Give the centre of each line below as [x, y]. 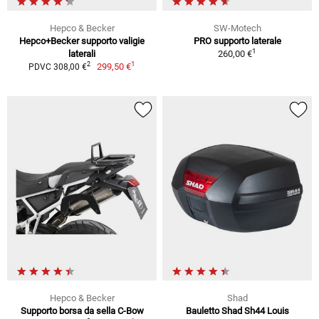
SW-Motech [237, 28]
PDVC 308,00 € [57, 67]
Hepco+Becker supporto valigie [82, 41]
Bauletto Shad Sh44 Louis [237, 310]
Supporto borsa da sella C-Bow [82, 310]
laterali [82, 53]
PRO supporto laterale [237, 41]
